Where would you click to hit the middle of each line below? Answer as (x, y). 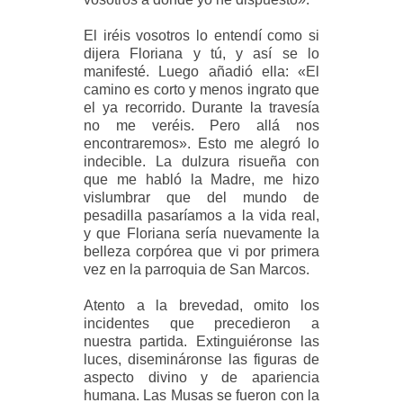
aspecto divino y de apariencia (201, 377)
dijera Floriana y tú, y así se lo (201, 53)
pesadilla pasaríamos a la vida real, (201, 215)
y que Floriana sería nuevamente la (201, 233)
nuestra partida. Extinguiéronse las (201, 341)
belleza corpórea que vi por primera (201, 251)
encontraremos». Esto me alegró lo (201, 143)
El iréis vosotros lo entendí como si (201, 35)
